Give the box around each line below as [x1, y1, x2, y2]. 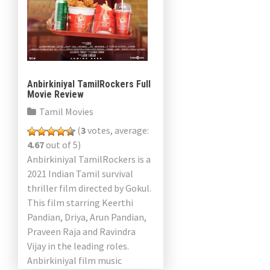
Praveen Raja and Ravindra [27, 225, 136, 237]
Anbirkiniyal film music [27, 254, 122, 266]
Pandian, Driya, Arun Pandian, [27, 211, 146, 223]
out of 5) [44, 139, 81, 151]
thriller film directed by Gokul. [27, 182, 151, 194]
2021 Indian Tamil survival [27, 168, 133, 180]
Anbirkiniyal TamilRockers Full [27, 78, 151, 90]
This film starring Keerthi [27, 196, 133, 209]
